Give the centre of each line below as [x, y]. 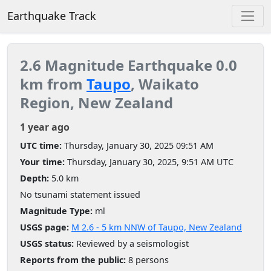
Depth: [34, 178]
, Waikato [165, 83]
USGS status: [47, 243]
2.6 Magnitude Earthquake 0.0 [129, 65]
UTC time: [41, 145]
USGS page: [44, 227]
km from [53, 83]
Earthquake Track [52, 16]
